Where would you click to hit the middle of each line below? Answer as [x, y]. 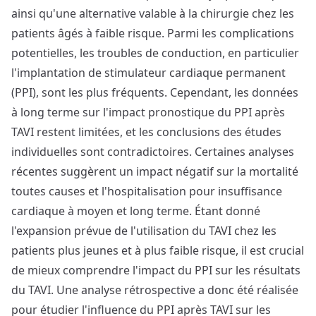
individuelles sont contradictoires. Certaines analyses [153, 152]
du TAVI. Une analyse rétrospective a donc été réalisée [155, 290]
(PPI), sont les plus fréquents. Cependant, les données [155, 92]
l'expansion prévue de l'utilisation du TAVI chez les [144, 231]
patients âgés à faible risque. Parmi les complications [153, 33]
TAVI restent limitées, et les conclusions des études [146, 132]
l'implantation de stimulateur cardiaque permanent [148, 73]
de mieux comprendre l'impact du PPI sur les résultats [156, 270]
